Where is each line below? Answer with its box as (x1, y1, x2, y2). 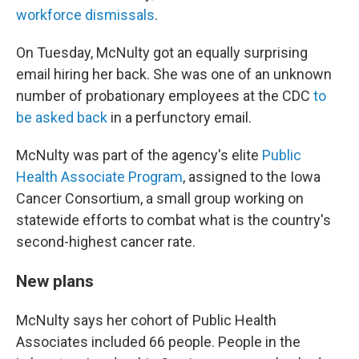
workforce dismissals (16, 6, 155, 23)
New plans (16, 271, 94, 291)
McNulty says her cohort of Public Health (16, 312, 276, 329)
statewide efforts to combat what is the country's (16, 212, 331, 228)
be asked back (16, 109, 107, 126)
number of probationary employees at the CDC (16, 87, 313, 104)
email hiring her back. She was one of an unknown (16, 66, 332, 83)
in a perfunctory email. (107, 109, 252, 126)
